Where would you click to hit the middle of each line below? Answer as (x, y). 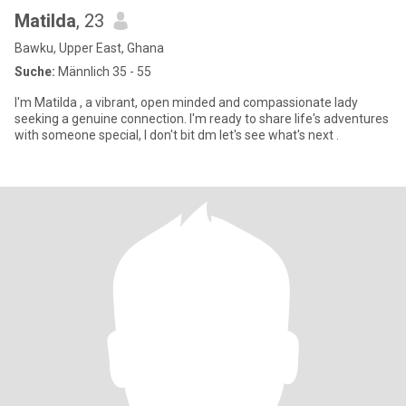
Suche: (35, 72)
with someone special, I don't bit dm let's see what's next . (177, 135)
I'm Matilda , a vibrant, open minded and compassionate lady (186, 102)
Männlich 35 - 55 (103, 72)
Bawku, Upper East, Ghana (89, 48)
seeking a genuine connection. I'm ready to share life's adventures (202, 119)
